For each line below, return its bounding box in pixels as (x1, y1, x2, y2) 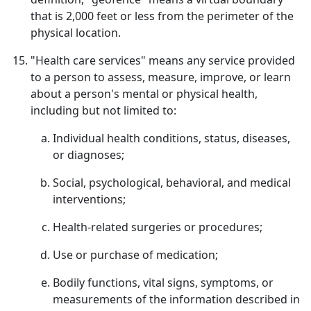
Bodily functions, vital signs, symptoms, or (53, 275, 274, 290)
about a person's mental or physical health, (31, 86, 258, 101)
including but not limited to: (31, 103, 176, 118)
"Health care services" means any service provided (31, 53, 295, 68)
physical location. (31, 25, 121, 40)
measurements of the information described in (53, 292, 300, 307)
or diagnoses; (53, 147, 124, 162)
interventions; (53, 192, 126, 207)
